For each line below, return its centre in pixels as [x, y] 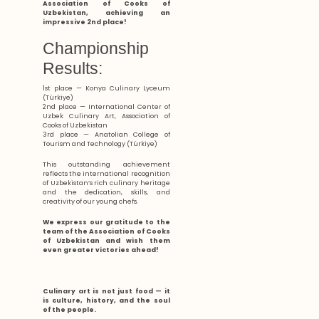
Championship [96, 48]
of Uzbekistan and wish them [106, 241]
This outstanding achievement [106, 164]
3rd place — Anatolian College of [106, 135]
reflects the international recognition [106, 174]
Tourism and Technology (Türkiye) [100, 144]
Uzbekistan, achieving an [106, 13]
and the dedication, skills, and [106, 192]
